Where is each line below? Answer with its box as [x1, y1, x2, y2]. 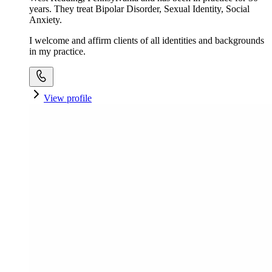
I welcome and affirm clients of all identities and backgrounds [29, 35, 264, 46]
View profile [44, 92, 92, 103]
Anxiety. [29, 14, 62, 25]
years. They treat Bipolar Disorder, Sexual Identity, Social [29, 3, 250, 14]
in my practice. [29, 46, 86, 56]
